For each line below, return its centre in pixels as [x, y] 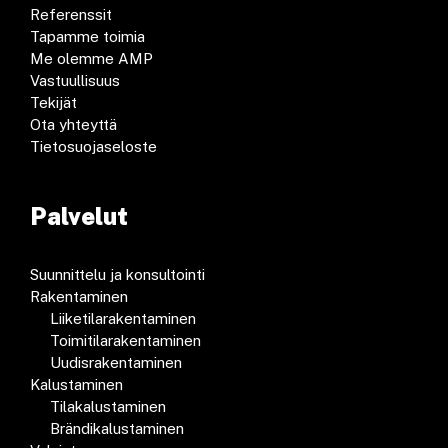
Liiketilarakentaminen [123, 318]
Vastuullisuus [75, 80]
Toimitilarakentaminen [125, 340]
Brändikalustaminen [117, 428]
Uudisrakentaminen [116, 362]
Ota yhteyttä [73, 124]
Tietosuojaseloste [93, 146]
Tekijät [53, 102]
